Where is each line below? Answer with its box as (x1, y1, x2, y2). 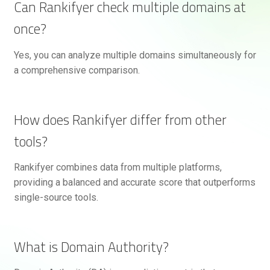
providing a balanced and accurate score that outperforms (13, 176, 256, 188)
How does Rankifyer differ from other (13, 106, 227, 133)
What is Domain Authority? (13, 233, 169, 260)
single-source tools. (13, 191, 98, 203)
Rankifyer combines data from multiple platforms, (13, 161, 222, 173)
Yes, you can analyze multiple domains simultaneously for (13, 49, 256, 61)
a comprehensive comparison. (13, 64, 140, 76)
